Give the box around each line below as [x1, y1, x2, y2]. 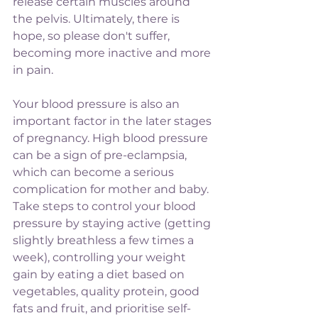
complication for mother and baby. [13, 182, 212, 196]
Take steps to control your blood [13, 199, 199, 213]
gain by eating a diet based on [13, 267, 187, 281]
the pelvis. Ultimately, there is [13, 11, 182, 26]
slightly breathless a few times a [13, 233, 197, 247]
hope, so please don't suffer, [13, 28, 172, 43]
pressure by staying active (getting [13, 216, 214, 230]
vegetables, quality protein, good [13, 284, 202, 298]
